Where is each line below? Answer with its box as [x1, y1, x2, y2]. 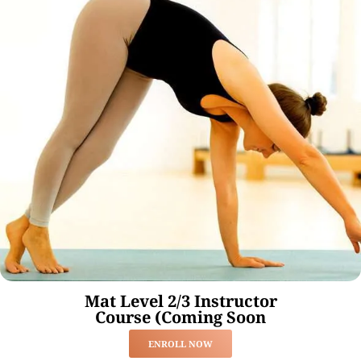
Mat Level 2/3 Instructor [84, 289, 277, 312]
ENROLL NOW [148, 337, 213, 350]
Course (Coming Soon [95, 305, 266, 328]
